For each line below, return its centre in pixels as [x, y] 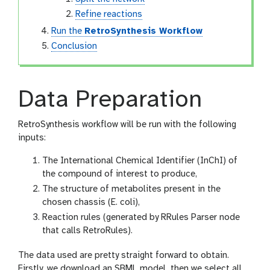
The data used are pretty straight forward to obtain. [124, 255]
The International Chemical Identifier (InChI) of [140, 161]
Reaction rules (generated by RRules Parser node [141, 217]
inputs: [32, 138]
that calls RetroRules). [87, 231]
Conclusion [74, 46]
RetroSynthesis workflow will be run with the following [127, 124]
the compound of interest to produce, [120, 174]
